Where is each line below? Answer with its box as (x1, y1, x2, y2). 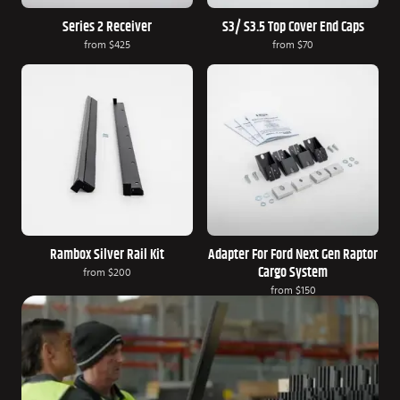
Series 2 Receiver (62, 20, 152, 35)
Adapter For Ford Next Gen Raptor (208, 247, 378, 262)
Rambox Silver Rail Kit (50, 247, 164, 262)
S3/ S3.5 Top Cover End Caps (221, 20, 364, 35)
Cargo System (258, 265, 328, 280)
